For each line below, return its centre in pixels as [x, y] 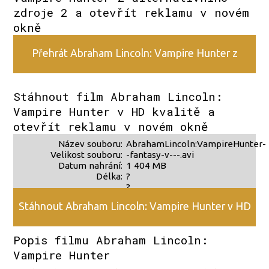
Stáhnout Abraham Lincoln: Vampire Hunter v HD [134, 207]
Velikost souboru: [86, 154]
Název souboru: [90, 144]
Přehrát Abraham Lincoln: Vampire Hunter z [134, 53]
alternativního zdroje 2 [113, 85]
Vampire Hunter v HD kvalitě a [114, 111]
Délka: [109, 176]
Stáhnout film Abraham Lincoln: [118, 96]
